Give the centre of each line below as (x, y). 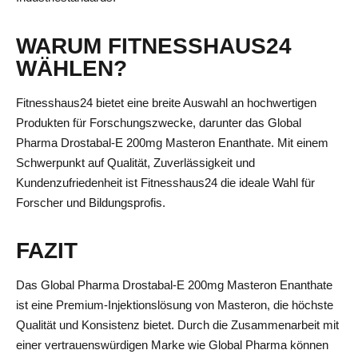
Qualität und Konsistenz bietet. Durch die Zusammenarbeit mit (177, 325)
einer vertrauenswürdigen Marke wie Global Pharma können (172, 345)
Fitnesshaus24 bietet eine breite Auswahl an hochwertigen (166, 102)
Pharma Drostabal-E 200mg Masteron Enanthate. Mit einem (172, 142)
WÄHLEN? (72, 68)
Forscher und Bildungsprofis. (91, 202)
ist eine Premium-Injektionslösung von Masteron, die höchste (175, 305)
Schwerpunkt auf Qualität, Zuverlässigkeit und (135, 162)
